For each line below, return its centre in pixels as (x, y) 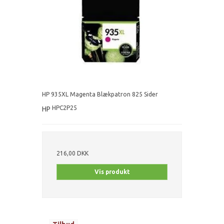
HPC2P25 (64, 107)
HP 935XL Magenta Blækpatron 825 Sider (100, 94)
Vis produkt (112, 171)
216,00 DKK (72, 153)
